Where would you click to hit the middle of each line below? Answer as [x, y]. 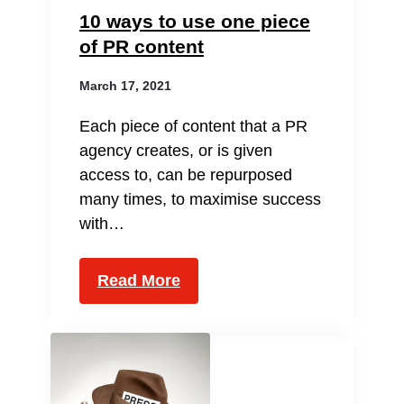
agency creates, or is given [176, 151]
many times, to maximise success [200, 199]
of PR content [142, 46]
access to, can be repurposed [186, 175]
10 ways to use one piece [195, 21]
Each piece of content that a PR [193, 126]
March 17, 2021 [125, 86]
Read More [139, 280]
